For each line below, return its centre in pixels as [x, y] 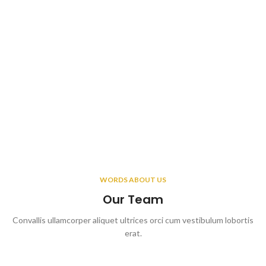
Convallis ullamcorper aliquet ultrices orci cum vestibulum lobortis [133, 220]
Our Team [133, 200]
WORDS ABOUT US [133, 180]
